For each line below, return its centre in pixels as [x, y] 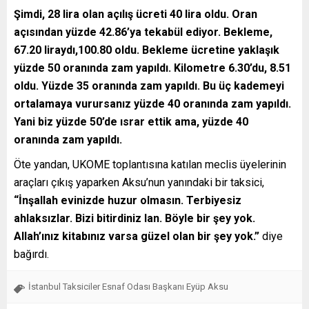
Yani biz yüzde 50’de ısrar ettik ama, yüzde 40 [131, 121]
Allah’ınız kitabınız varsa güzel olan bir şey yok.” [137, 236]
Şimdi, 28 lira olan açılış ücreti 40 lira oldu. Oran [136, 14]
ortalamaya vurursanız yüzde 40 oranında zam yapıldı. [152, 103]
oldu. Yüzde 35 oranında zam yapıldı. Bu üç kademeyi [149, 86]
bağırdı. [31, 254]
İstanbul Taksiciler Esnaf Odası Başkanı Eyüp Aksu [128, 286]
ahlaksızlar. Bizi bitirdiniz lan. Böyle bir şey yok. [134, 218]
